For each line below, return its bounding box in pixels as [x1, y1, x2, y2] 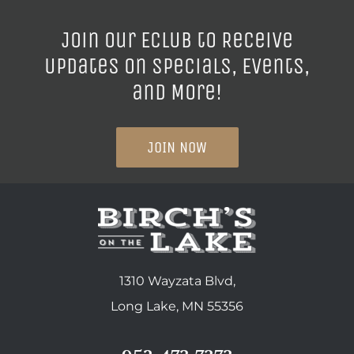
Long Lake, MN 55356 [111, 299, 243, 314]
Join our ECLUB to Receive [61, 27, 293, 54]
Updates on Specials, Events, [44, 53, 310, 80]
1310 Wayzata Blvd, [119, 273, 235, 289]
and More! [132, 79, 222, 106]
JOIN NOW [147, 138, 207, 157]
